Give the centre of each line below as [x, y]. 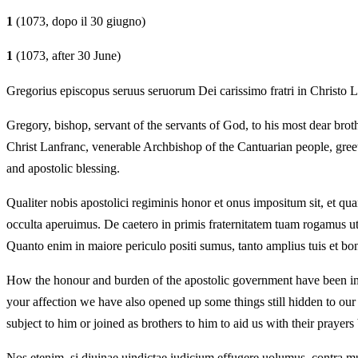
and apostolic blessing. [63, 168]
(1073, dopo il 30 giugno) [79, 22]
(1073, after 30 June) [67, 56]
